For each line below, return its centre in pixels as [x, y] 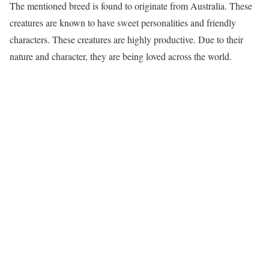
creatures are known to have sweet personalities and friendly [123, 22]
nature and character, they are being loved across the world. [121, 56]
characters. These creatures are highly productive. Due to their [126, 39]
